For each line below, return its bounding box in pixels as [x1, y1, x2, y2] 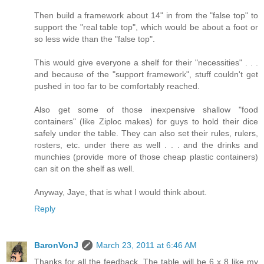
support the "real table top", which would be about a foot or [34, 22, 258, 32]
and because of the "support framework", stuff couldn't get [34, 70, 258, 80]
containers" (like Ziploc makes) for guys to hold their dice [34, 117, 258, 127]
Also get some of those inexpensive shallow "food [34, 105, 258, 115]
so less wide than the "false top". [34, 34, 155, 44]
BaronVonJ [34, 240, 78, 250]
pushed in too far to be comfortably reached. [34, 81, 200, 91]
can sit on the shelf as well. [34, 164, 134, 174]
